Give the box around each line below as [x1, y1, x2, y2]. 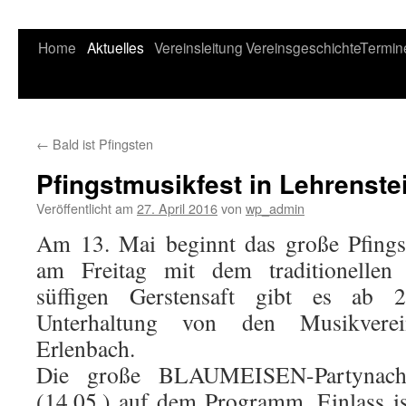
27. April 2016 [137, 198, 217, 217]
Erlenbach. [36, 333, 135, 363]
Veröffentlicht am [36, 198, 133, 217]
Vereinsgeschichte [246, 37, 362, 57]
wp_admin [246, 198, 304, 217]
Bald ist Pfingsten [49, 134, 153, 153]
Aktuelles [87, 37, 144, 57]
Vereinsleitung [154, 37, 243, 57]
